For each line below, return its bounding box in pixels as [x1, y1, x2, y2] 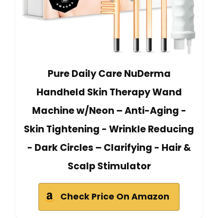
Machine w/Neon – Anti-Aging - [32, 104, 186, 117]
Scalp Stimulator [67, 159, 151, 173]
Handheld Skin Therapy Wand [36, 85, 182, 99]
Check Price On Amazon [60, 190, 169, 202]
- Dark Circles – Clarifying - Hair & [27, 141, 191, 154]
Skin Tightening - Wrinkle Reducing [24, 122, 194, 136]
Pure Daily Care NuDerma [47, 67, 171, 80]
